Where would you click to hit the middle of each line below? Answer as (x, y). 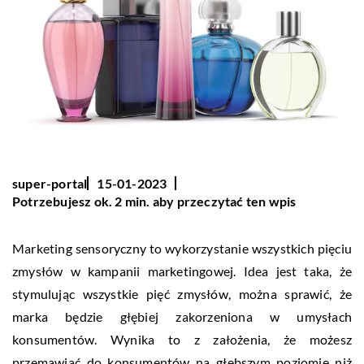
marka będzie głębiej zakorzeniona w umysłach (182, 316)
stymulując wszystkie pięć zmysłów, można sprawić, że (182, 293)
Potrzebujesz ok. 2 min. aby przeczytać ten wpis (154, 201)
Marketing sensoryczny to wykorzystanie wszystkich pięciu (182, 248)
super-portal (50, 183)
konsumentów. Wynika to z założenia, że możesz (182, 339)
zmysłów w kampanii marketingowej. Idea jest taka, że (182, 271)
